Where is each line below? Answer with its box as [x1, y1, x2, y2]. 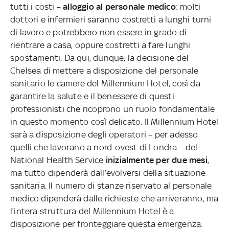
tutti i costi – [10, 1, 63, 12]
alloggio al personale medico [63, 1, 176, 12]
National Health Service [10, 154, 106, 165]
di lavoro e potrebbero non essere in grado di [10, 27, 187, 37]
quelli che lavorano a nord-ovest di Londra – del [10, 142, 198, 152]
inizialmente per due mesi [105, 154, 208, 165]
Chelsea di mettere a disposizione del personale [10, 65, 199, 76]
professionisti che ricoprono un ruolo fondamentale [10, 103, 215, 114]
